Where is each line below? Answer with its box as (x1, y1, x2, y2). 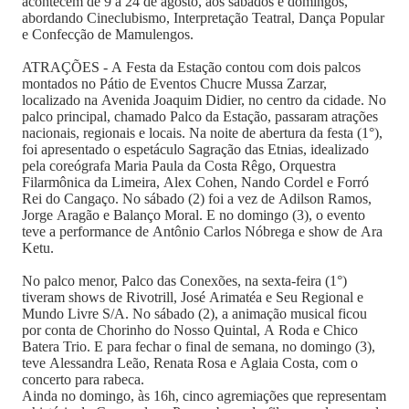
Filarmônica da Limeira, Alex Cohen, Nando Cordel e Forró (22, 174, 369, 190)
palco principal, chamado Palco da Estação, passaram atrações (22, 109, 378, 124)
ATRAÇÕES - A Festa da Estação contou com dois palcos (22, 59, 361, 75)
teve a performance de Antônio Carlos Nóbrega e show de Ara (22, 224, 383, 239)
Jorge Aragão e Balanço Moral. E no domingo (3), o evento (22, 207, 365, 223)
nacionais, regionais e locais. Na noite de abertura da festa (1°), (22, 125, 383, 141)
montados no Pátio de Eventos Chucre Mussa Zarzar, (22, 76, 327, 91)
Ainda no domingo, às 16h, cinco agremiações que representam (22, 388, 386, 404)
